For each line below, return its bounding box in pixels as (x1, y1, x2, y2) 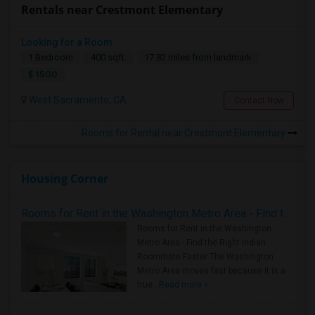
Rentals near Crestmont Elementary (21, 2, 223, 18)
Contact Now (233, 96, 284, 105)
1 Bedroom (28, 52, 73, 63)
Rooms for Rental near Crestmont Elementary (82, 127, 288, 139)
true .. (137, 280, 159, 290)
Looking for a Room (21, 37, 112, 48)
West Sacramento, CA (27, 94, 127, 105)
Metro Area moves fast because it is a (137, 266, 285, 276)
